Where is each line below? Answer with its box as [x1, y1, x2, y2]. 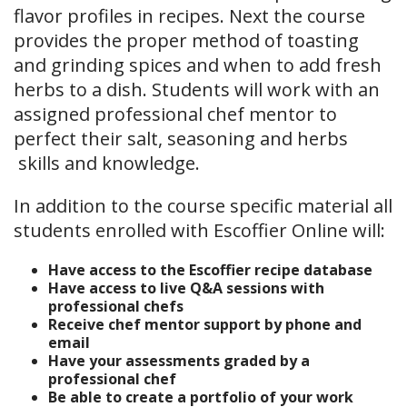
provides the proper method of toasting [14, 28, 359, 53]
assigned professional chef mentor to [14, 102, 337, 126]
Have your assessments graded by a [47, 351, 310, 371]
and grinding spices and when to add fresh [14, 53, 382, 77]
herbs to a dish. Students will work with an [14, 77, 380, 102]
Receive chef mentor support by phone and [47, 314, 362, 334]
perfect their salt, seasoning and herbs [14, 126, 348, 151]
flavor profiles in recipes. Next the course [14, 4, 365, 28]
